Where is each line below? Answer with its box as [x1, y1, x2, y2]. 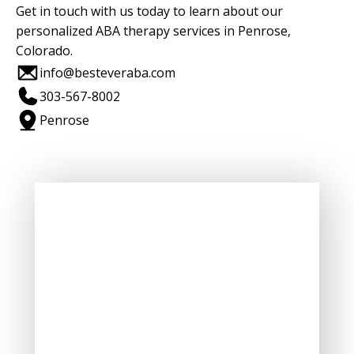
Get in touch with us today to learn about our [16, 2, 283, 20]
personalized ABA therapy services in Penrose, [16, 21, 291, 40]
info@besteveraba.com [40, 63, 175, 81]
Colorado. [16, 41, 73, 59]
